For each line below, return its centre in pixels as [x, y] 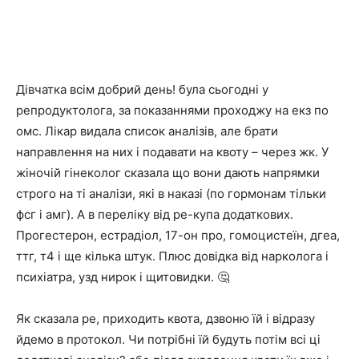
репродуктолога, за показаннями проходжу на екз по [172, 110]
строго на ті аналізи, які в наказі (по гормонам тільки [171, 194]
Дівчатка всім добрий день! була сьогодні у [142, 89]
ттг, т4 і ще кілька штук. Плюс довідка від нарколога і [172, 256]
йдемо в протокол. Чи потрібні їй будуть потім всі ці [168, 339]
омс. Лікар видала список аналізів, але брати [147, 131]
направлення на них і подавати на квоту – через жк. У [172, 152]
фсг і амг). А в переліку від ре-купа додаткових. [155, 214]
